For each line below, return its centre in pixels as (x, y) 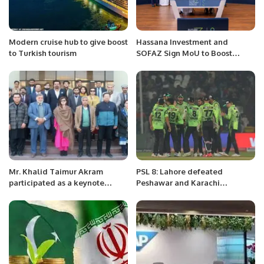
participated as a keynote (57, 182)
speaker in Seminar (45, 194)
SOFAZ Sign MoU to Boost (184, 53)
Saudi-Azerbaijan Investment (190, 65)
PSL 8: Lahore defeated (179, 171)
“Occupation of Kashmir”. (56, 205)
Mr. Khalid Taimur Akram (56, 171)
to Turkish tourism (43, 53)
